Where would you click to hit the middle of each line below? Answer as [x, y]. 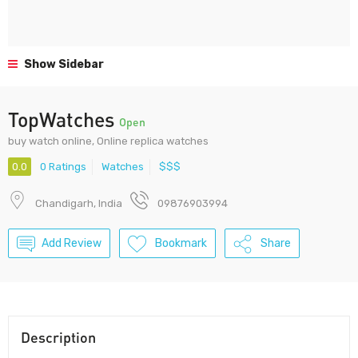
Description [58, 338]
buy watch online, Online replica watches [108, 141]
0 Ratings [63, 167]
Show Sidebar [63, 64]
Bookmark [181, 244]
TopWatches [64, 119]
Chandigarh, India [79, 204]
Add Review [72, 244]
